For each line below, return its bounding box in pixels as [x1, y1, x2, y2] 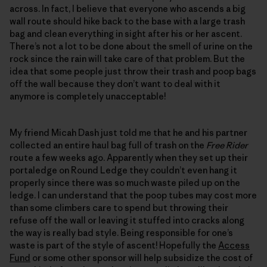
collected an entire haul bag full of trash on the [10, 139, 206, 151]
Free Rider [206, 139, 248, 151]
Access [218, 239, 250, 251]
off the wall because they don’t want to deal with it [10, 77, 221, 89]
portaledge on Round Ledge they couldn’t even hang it [10, 164, 237, 176]
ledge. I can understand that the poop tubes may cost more [10, 189, 257, 201]
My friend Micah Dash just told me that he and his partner [10, 126, 247, 138]
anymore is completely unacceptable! [10, 90, 166, 102]
